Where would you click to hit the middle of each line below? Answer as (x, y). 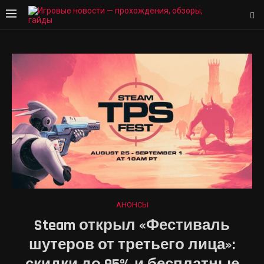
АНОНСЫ (132, 205)
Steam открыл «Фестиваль (132, 226)
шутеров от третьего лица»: (132, 245)
